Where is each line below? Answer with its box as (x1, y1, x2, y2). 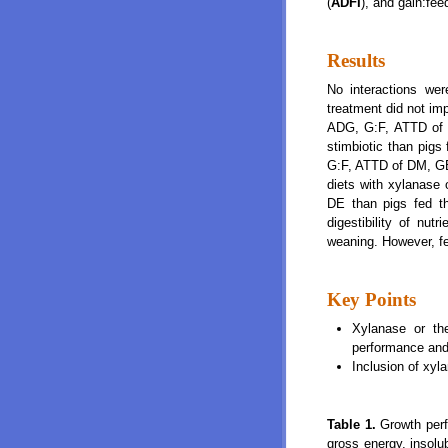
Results (327, 50, 385, 71)
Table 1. (327, 417, 381, 432)
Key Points (327, 289, 416, 310)
